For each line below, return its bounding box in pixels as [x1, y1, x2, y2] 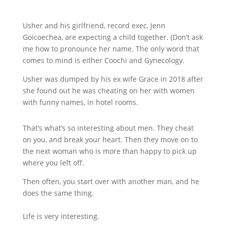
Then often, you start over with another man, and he [22, 177, 199, 186]
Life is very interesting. [22, 211, 99, 221]
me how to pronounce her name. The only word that [22, 44, 199, 53]
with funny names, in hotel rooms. [22, 97, 138, 107]
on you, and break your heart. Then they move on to [22, 135, 198, 144]
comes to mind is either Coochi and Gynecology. [22, 55, 185, 65]
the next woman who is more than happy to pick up [22, 146, 197, 156]
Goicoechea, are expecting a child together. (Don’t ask [22, 32, 203, 42]
